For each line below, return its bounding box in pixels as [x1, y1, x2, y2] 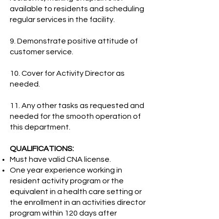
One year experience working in [10, 166, 122, 174]
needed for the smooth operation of [10, 112, 141, 120]
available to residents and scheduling [10, 5, 144, 13]
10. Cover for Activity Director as [10, 69, 125, 77]
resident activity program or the [10, 177, 124, 185]
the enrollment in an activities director [10, 198, 146, 206]
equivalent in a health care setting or [10, 188, 142, 196]
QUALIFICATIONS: [10, 145, 74, 153]
